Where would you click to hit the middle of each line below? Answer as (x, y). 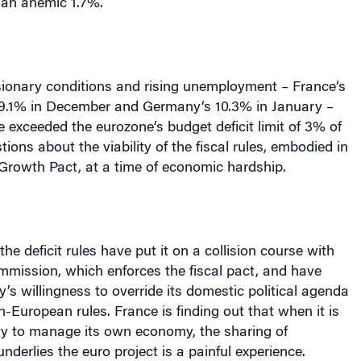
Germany (172, 108)
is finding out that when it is (248, 313)
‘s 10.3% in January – (267, 108)
